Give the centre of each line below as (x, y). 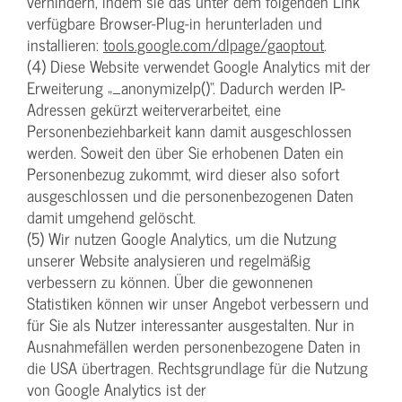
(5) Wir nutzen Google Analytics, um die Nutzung (182, 239)
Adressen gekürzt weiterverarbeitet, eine (154, 109)
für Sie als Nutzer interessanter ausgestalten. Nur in (191, 325)
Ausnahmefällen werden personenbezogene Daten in (194, 346)
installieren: (65, 45)
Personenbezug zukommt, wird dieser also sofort (183, 174)
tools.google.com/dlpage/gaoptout (214, 45)
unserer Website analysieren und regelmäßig (169, 260)
